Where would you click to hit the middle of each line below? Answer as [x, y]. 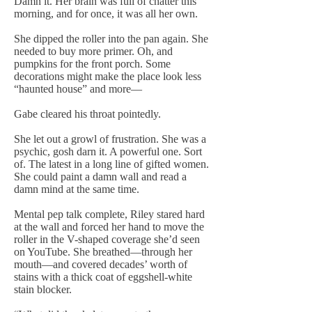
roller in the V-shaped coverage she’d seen [107, 239]
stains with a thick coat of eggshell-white [103, 277]
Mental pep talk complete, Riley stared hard [109, 214]
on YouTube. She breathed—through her [103, 252]
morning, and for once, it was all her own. [106, 14]
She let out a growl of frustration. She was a [110, 139]
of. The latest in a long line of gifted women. [111, 164]
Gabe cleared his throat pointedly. [87, 114]
